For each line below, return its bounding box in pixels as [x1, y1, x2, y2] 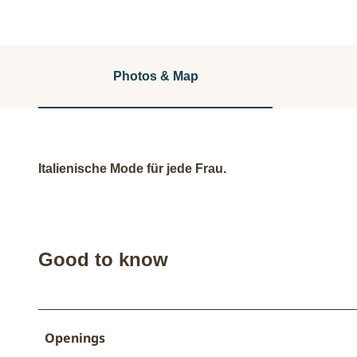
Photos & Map [112, 69, 198, 83]
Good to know [38, 248, 168, 270]
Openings [45, 328, 105, 347]
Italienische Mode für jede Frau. [38, 161, 226, 175]
